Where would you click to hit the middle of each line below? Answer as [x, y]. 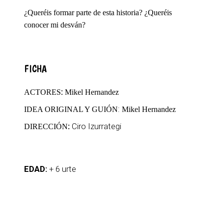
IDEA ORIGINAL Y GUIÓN [71, 109]
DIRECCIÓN [46, 126]
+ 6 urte [65, 169]
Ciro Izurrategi [96, 126]
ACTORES [42, 92]
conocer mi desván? [55, 25]
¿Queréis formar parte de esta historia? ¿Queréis [98, 13]
